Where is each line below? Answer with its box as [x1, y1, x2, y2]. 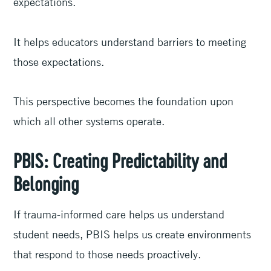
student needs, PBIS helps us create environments [13, 227, 252, 241]
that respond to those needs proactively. [13, 247, 204, 261]
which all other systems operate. [13, 114, 168, 128]
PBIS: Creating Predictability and [13, 152, 227, 172]
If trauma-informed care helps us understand [13, 207, 225, 221]
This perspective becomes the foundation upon [13, 94, 234, 108]
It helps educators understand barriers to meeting [13, 34, 247, 48]
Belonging [13, 175, 79, 195]
